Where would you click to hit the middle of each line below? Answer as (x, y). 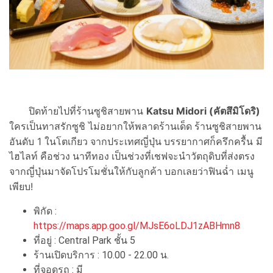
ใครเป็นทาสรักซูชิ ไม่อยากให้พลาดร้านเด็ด (101, 126)
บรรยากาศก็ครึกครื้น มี (213, 141)
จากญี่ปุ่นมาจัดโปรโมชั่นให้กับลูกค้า (87, 171)
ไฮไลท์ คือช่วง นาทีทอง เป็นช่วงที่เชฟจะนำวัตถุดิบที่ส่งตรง (132, 156)
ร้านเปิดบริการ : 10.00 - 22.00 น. (101, 255)
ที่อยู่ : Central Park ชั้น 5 (84, 240)
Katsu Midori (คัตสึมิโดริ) (203, 111)
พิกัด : (45, 211)
